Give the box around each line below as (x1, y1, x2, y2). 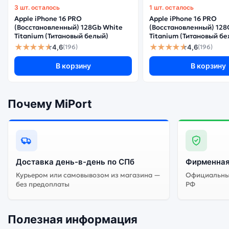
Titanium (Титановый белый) (14, 32, 108, 40)
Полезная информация (8, 212, 138, 226)
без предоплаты (16, 179, 70, 189)
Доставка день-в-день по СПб (16, 156, 134, 167)
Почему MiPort (8, 97, 92, 110)
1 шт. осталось (149, 4, 194, 11)
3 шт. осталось (14, 4, 60, 11)
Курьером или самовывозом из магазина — (16, 170, 161, 179)
